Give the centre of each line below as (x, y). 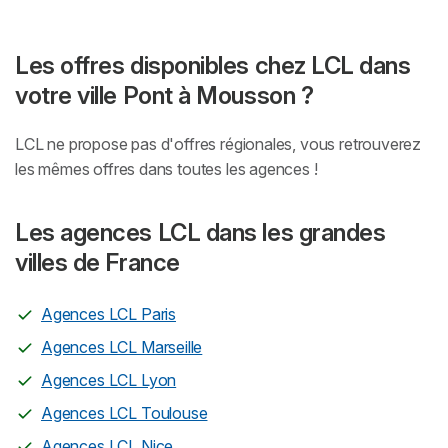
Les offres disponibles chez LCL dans (213, 65)
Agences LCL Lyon (109, 379)
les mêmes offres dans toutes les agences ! (166, 168)
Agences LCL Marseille (122, 346)
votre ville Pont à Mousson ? (164, 95)
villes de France (97, 262)
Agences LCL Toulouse (124, 412)
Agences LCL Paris (109, 313)
